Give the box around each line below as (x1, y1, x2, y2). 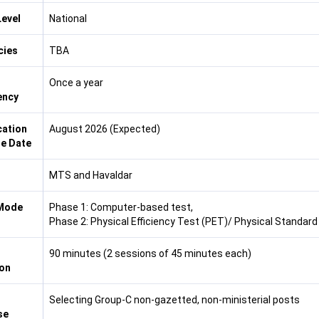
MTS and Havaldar (48, 169, 132, 181)
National (48, 13, 87, 24)
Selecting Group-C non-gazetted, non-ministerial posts (48, 294, 300, 305)
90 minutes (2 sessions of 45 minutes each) (48, 248, 251, 259)
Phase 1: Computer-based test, (48, 202, 195, 213)
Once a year (48, 77, 103, 88)
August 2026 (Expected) (48, 123, 160, 135)
